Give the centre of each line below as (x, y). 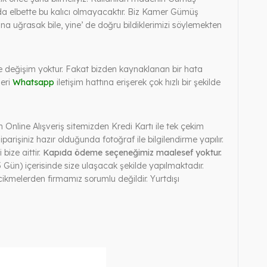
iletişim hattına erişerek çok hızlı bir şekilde (137, 82)
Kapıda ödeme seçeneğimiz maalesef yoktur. (132, 152)
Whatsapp (33, 82)
